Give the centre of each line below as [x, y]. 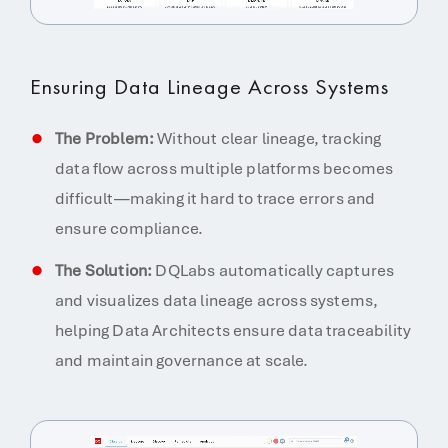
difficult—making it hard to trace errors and [215, 198]
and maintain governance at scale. [182, 360]
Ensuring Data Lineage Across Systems [209, 86]
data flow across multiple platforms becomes [224, 168]
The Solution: [104, 270]
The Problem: [105, 138]
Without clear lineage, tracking [268, 138]
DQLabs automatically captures [273, 270]
